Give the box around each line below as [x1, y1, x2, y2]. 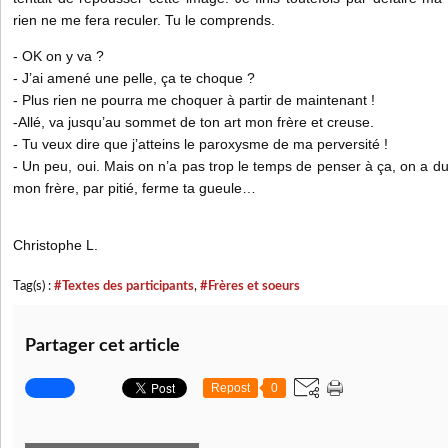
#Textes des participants [54, 280, 194, 292]
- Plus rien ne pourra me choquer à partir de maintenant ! [13, 92, 375, 108]
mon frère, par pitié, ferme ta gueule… [13, 180, 256, 196]
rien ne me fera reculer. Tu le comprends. [13, 12, 279, 28]
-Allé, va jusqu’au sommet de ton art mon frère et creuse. [13, 114, 378, 130]
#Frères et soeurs [200, 280, 300, 292]
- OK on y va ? [13, 48, 104, 64]
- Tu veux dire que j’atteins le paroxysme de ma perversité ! [13, 136, 388, 152]
